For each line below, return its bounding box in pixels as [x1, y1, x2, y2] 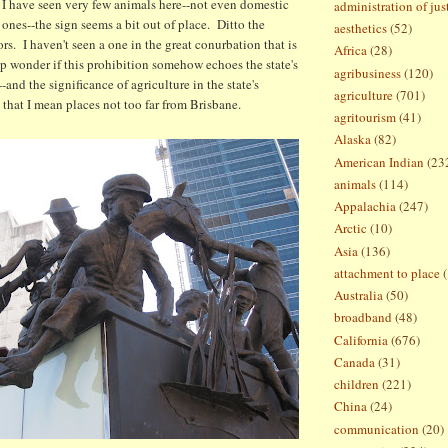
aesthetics [334, 19, 387, 38]
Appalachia [334, 197, 396, 216]
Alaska [334, 130, 371, 149]
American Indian [334, 152, 424, 171]
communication [334, 419, 419, 438]
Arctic [334, 219, 367, 238]
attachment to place [334, 263, 440, 282]
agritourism [334, 108, 396, 127]
